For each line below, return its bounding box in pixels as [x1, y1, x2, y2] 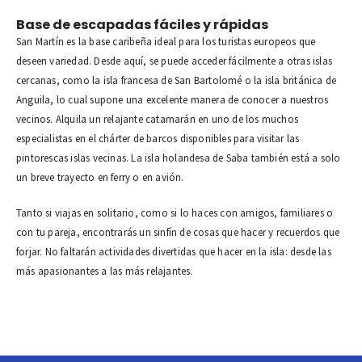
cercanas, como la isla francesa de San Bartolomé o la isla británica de [16, 74, 337, 87]
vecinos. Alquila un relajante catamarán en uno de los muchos [16, 112, 299, 126]
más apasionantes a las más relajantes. [16, 264, 193, 278]
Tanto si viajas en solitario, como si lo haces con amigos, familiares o [16, 206, 334, 220]
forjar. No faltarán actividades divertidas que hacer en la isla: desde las [16, 245, 331, 259]
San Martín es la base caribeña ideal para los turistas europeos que [16, 35, 316, 48]
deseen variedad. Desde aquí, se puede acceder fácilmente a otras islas [16, 54, 333, 68]
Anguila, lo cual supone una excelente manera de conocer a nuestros [16, 93, 329, 107]
